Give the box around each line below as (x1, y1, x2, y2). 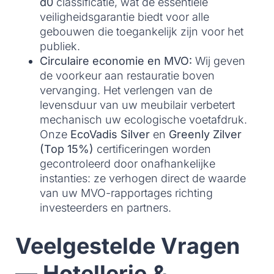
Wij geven (192, 54, 245, 68)
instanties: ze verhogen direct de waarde (40, 172, 246, 185)
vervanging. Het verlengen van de (40, 84, 212, 97)
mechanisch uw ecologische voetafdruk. (40, 113, 247, 127)
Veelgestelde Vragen (15, 232, 240, 260)
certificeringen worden (94, 143, 211, 156)
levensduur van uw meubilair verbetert (40, 98, 235, 112)
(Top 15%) (40, 143, 94, 156)
